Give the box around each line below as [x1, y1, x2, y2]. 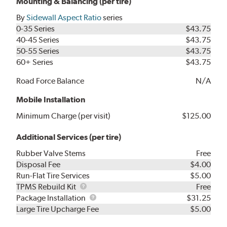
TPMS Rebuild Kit [16, 181, 78, 192]
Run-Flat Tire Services [16, 170, 90, 180]
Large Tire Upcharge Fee [16, 204, 99, 214]
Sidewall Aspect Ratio [26, 12, 102, 22]
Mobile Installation [16, 94, 86, 104]
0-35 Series [16, 23, 55, 33]
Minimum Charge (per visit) [16, 110, 111, 121]
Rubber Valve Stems [16, 148, 86, 158]
